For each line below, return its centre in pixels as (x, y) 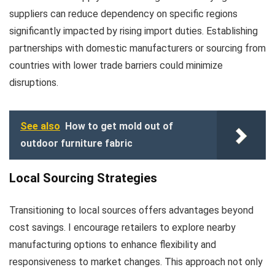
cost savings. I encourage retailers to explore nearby (122, 228)
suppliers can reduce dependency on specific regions (123, 14)
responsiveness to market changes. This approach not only (136, 262)
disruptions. (34, 83)
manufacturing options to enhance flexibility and (113, 245)
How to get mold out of (119, 126)
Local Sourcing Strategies (83, 178)
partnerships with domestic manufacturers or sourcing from (137, 48)
